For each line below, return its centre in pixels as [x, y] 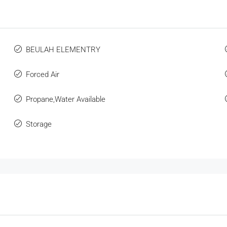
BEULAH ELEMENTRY [63, 50]
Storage [39, 124]
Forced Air [42, 75]
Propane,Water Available [65, 100]
